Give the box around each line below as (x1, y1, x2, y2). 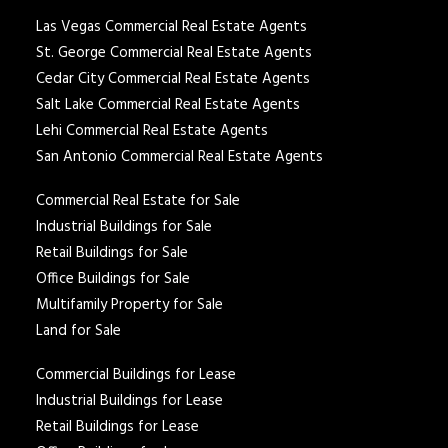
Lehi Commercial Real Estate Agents (36, 119, 268, 143)
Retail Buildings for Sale (36, 241, 188, 265)
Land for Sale (36, 319, 121, 343)
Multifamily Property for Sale (36, 293, 223, 317)
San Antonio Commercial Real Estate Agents (36, 145, 323, 169)
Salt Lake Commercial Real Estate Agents (36, 93, 300, 117)
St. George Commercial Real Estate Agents (36, 41, 312, 65)
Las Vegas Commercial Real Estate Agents (36, 15, 307, 39)
